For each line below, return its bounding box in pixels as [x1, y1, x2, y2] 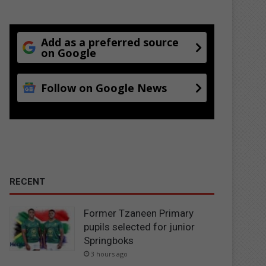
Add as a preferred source [41, 34, 179, 49]
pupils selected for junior [84, 220, 195, 233]
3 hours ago [91, 249, 128, 258]
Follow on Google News [41, 80, 167, 95]
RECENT [9, 176, 46, 187]
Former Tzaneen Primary [84, 207, 194, 219]
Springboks [84, 234, 134, 246]
